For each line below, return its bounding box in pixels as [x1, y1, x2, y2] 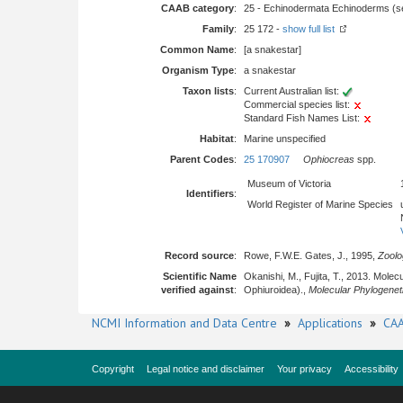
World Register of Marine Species [247, 199, 393, 210]
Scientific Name [163, 271, 237, 282]
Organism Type [162, 65, 234, 76]
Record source [165, 250, 234, 261]
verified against [161, 284, 234, 295]
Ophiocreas [303, 154, 354, 165]
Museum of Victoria [247, 178, 331, 189]
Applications [298, 315, 363, 331]
